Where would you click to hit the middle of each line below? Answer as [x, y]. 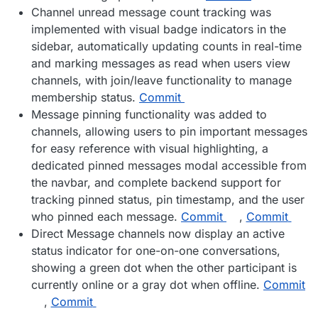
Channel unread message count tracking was [151, 12]
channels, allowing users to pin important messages [169, 132]
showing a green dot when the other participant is [164, 268]
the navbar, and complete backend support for [156, 183]
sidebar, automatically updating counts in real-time [166, 46]
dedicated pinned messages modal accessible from [169, 166]
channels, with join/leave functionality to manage [161, 81]
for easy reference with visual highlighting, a [150, 149]
